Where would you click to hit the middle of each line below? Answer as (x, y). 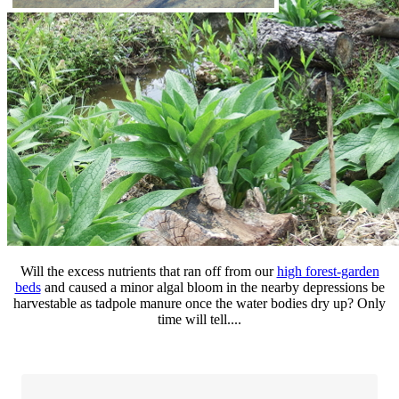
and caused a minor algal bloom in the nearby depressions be (212, 287)
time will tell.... (199, 319)
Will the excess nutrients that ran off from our (148, 271)
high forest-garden (328, 271)
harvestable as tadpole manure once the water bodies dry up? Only (199, 303)
